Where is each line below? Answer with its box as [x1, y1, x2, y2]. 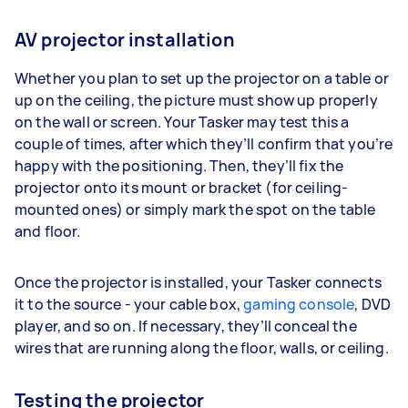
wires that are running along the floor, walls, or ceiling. [15, 337, 392, 358]
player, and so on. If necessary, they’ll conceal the [15, 315, 357, 336]
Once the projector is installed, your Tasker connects [15, 271, 382, 292]
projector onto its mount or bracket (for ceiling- [15, 177, 349, 198]
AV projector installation [15, 26, 235, 52]
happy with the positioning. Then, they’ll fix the [15, 155, 344, 176]
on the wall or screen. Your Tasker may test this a [15, 111, 350, 132]
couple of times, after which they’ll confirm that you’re [15, 133, 393, 154]
